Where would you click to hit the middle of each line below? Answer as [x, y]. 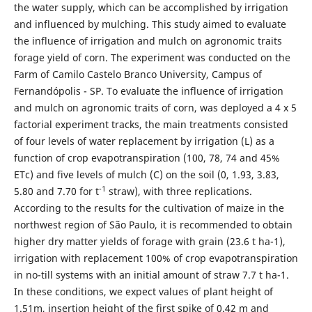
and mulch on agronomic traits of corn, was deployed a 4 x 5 [155, 108]
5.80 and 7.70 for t [56, 192]
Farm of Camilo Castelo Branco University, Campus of [138, 75]
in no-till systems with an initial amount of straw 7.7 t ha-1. [151, 275]
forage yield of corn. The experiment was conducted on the [152, 58]
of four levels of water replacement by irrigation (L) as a [144, 141]
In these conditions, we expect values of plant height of [143, 292]
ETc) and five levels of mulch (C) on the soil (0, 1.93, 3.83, [146, 175]
